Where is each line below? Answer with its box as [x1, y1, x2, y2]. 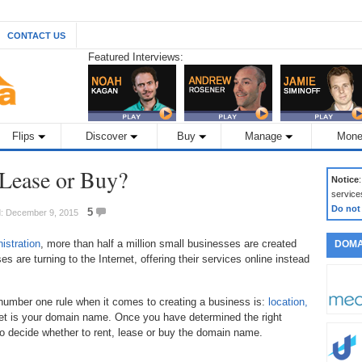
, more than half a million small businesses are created [40, 238, 297, 250]
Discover [86, 130, 127, 142]
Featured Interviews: [88, 51, 183, 63]
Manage [245, 130, 282, 142]
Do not [331, 204, 360, 213]
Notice [331, 175, 359, 184]
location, [268, 296, 308, 308]
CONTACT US [7, 31, 65, 40]
